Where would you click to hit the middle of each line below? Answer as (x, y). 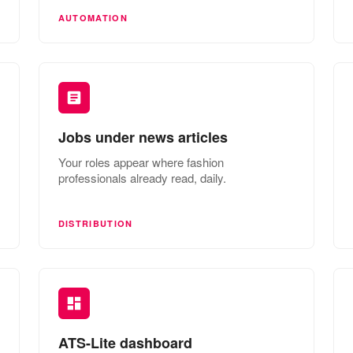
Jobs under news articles (143, 137)
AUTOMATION (93, 17)
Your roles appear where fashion (141, 162)
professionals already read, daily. (142, 177)
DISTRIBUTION (95, 223)
